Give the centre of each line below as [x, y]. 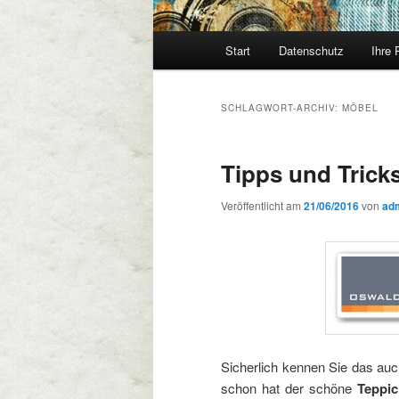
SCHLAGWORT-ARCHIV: [281, 108]
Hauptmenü [187, 42]
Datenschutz [311, 51]
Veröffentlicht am [262, 206]
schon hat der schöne [289, 387]
